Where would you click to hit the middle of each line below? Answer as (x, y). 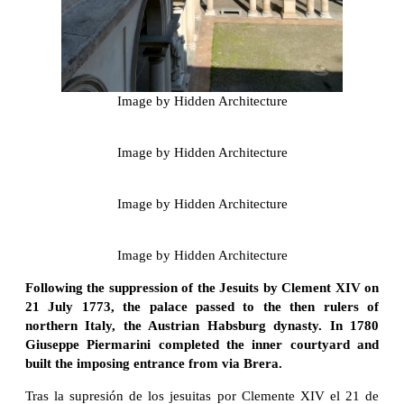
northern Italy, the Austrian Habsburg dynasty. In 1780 (202, 326)
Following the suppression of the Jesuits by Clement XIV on (202, 288)
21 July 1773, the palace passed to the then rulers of (202, 307)
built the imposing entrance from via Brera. (154, 364)
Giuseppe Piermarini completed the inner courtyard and (202, 345)
